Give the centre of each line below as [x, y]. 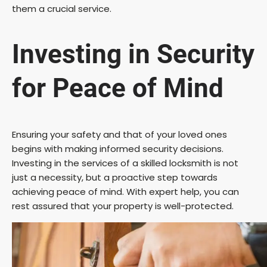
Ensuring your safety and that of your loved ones [119, 134]
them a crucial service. [62, 8]
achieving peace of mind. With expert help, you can [125, 191]
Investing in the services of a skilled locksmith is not [125, 163]
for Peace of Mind [118, 89]
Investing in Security [133, 55]
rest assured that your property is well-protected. [123, 206]
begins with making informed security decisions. [118, 148]
